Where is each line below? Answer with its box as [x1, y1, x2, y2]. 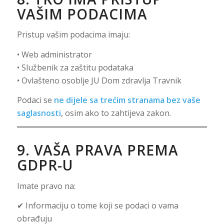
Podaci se [16, 94, 54, 106]
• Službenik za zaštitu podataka [16, 61, 133, 73]
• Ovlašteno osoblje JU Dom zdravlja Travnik [16, 74, 181, 86]
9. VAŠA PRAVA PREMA [16, 140, 178, 159]
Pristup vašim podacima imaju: [16, 29, 130, 40]
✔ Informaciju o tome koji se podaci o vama [16, 200, 178, 211]
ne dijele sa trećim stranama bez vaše [53, 94, 200, 106]
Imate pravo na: [16, 180, 75, 191]
